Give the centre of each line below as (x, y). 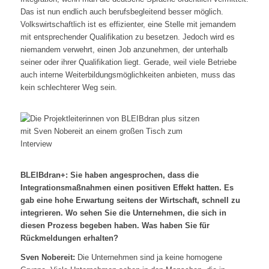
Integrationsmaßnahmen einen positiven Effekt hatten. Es (127, 188)
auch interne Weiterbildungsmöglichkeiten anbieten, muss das (128, 75)
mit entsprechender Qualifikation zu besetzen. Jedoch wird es (127, 37)
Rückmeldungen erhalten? (69, 238)
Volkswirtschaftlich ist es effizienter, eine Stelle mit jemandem (128, 25)
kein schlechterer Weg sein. (68, 88)
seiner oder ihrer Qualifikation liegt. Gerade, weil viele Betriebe (128, 62)
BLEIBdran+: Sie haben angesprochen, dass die (109, 175)
